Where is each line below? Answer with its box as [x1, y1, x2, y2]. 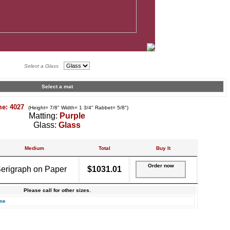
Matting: [29, 111, 60, 120]
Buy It [156, 145, 170, 151]
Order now [147, 163, 174, 168]
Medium [24, 145, 44, 151]
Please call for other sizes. [23, 187, 91, 193]
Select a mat [41, 84, 73, 89]
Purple [60, 111, 85, 120]
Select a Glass [24, 63, 62, 69]
